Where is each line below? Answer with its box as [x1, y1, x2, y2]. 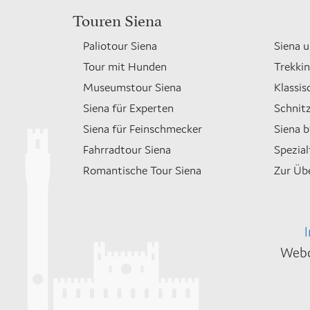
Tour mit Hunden [82, 59, 167, 74]
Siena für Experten [82, 100, 174, 116]
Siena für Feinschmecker [82, 121, 202, 136]
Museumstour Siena [82, 80, 181, 95]
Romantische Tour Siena [82, 163, 201, 178]
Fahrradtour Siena [82, 142, 171, 157]
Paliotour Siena [82, 38, 157, 53]
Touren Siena [72, 7, 162, 30]
